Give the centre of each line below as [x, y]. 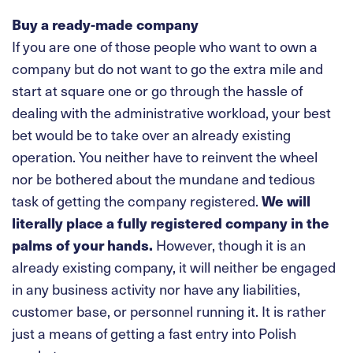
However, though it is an [229, 244]
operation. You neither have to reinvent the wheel [165, 156]
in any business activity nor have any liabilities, [156, 288]
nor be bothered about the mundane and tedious [163, 178]
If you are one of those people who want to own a [165, 46]
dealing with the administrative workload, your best [171, 112]
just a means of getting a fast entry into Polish [154, 333]
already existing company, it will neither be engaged [174, 266]
